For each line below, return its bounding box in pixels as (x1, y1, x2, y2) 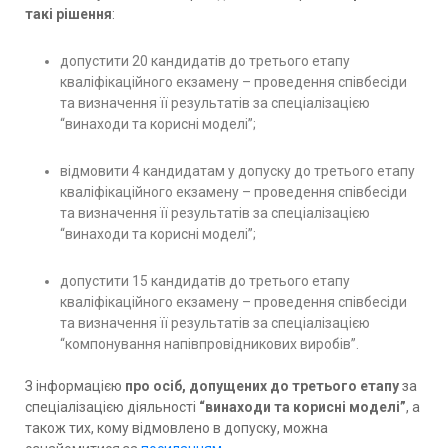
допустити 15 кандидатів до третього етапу (60, 272, 350, 289)
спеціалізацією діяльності (25, 398, 199, 415)
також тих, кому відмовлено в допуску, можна (25, 419, 328, 436)
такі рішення (25, 5, 112, 22)
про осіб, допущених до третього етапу (125, 377, 399, 394)
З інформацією (25, 377, 125, 394)
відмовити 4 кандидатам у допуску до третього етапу (60, 162, 415, 179)
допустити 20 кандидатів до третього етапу (60, 52, 350, 69)
